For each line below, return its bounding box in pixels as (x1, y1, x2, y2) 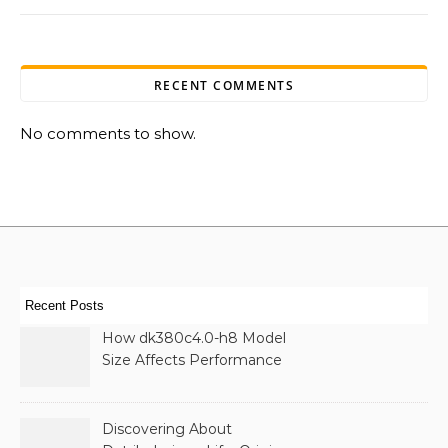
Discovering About (102, 420, 232, 438)
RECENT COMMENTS (153, 77, 295, 94)
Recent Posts (25, 298, 104, 313)
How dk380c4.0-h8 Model (102, 329, 286, 347)
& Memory (102, 373, 176, 391)
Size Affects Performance (102, 351, 282, 369)
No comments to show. (20, 124, 196, 143)
